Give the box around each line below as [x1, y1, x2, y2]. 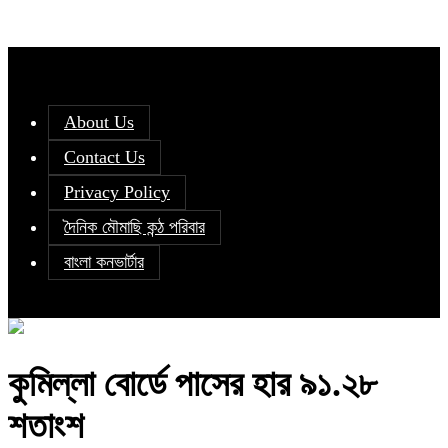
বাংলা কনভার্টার [64, 252, 144, 273]
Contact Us [64, 147, 145, 168]
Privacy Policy [64, 182, 170, 203]
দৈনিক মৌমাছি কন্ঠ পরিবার [64, 217, 205, 238]
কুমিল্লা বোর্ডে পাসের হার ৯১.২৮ [8, 364, 377, 405]
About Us [64, 112, 134, 133]
